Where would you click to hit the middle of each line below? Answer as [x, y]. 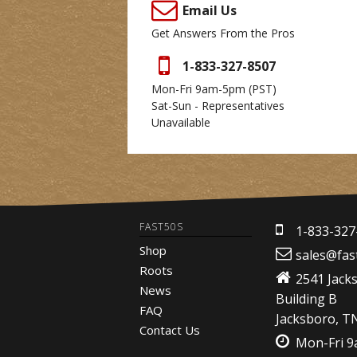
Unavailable [181, 122]
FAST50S [161, 227]
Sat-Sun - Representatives [218, 106]
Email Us [210, 10]
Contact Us [170, 330]
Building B [306, 299]
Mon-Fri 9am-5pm [200, 89]
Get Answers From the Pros [223, 33]
